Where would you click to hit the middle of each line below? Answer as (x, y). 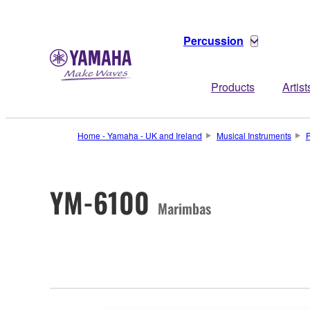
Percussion (213, 40)
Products (233, 87)
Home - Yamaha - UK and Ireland (140, 135)
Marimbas (184, 208)
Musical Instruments (254, 135)
